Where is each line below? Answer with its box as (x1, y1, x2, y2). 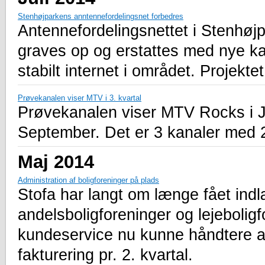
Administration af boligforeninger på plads (18, 175, 159, 185)
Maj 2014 (18, 151, 94, 172)
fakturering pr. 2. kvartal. (18, 245, 193, 264)
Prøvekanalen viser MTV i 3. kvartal (18, 93, 141, 102)
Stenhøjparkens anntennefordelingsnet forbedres (18, 11, 183, 21)
